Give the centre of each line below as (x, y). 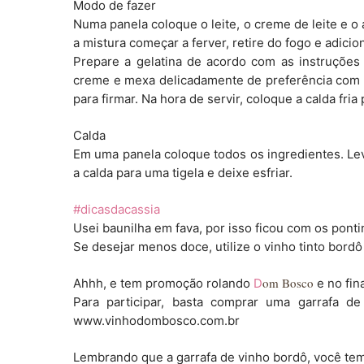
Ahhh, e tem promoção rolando (163, 283)
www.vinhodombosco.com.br (156, 320)
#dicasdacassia (117, 209)
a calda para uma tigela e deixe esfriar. (183, 172)
